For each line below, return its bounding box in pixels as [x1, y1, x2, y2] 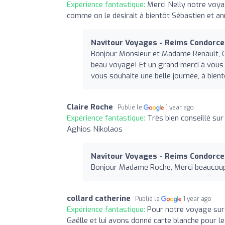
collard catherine [67, 193, 131, 203]
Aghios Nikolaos [67, 124, 123, 134]
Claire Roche [67, 101, 113, 112]
